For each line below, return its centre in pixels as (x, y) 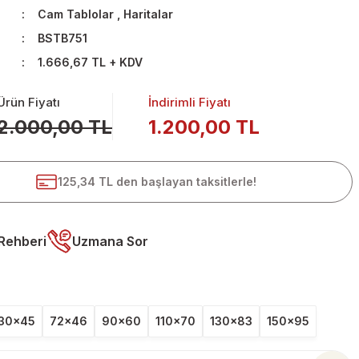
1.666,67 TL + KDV (91, 62)
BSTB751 (63, 38)
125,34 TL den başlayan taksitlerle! (157, 182)
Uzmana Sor (110, 241)
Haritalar (149, 14)
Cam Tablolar (76, 14)
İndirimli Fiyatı (190, 102)
